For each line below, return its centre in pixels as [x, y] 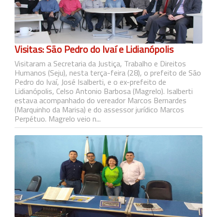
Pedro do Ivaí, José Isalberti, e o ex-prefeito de [90, 82]
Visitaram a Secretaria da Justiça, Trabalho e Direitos [100, 63]
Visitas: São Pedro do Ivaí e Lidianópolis [94, 49]
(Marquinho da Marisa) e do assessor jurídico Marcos [99, 109]
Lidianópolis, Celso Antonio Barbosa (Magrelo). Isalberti [104, 91]
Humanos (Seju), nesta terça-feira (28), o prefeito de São [108, 73]
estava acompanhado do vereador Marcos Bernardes [101, 100]
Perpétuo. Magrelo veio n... [58, 119]
